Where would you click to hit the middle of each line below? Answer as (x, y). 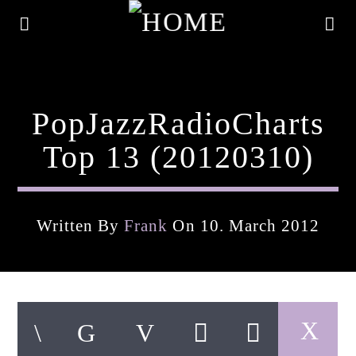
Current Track (53, 299)
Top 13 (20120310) (178, 157)
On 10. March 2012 (244, 225)
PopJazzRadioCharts (178, 124)
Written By (80, 225)
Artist (34, 342)
